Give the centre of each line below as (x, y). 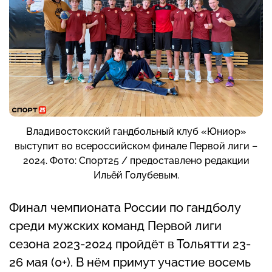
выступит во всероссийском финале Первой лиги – (136, 146)
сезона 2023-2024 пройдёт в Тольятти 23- (130, 244)
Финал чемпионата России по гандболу (125, 207)
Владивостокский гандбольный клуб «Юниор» (136, 131)
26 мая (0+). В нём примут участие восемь (130, 262)
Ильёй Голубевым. (136, 175)
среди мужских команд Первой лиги (115, 226)
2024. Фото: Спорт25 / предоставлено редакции (136, 160)
